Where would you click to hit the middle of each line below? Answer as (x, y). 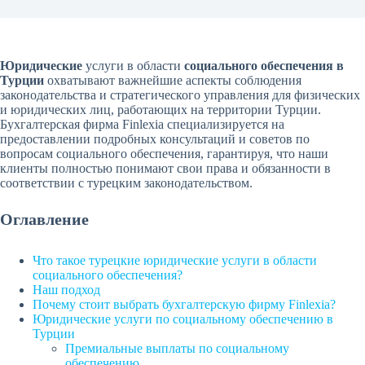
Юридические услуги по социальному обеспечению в (183, 319)
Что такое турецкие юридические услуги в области (175, 260)
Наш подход (66, 290)
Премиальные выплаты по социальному (177, 348)
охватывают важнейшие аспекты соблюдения (173, 80)
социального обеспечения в (264, 66)
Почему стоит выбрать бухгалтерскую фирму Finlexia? (184, 304)
